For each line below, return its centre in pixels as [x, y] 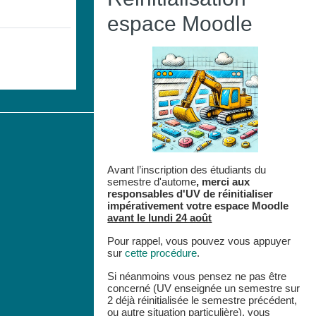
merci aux [226, 181]
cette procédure [161, 253]
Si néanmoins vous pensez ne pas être [197, 276]
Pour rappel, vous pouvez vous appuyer [199, 241]
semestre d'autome [152, 181]
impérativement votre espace [178, 205]
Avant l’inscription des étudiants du [187, 169]
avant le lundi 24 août [160, 217]
